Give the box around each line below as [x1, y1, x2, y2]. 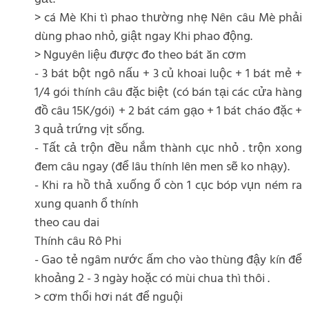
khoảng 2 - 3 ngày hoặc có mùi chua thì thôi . [34, 268, 270, 289]
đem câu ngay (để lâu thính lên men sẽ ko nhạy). [34, 157, 290, 177]
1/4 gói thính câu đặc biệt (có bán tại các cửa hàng [34, 82, 302, 103]
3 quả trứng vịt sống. [34, 119, 144, 140]
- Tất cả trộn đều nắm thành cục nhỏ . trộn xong [34, 138, 302, 159]
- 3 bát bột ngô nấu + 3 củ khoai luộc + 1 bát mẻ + [34, 63, 302, 84]
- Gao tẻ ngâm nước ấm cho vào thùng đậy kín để [34, 250, 302, 270]
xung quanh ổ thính [34, 194, 139, 215]
